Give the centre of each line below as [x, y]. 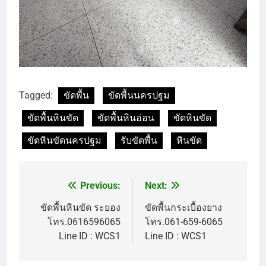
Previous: [100, 185]
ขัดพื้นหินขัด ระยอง [80, 207]
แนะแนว [56, 189]
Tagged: [37, 95]
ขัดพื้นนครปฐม [139, 95]
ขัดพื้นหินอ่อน [126, 118]
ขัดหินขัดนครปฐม [64, 140]
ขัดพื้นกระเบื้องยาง [183, 207]
